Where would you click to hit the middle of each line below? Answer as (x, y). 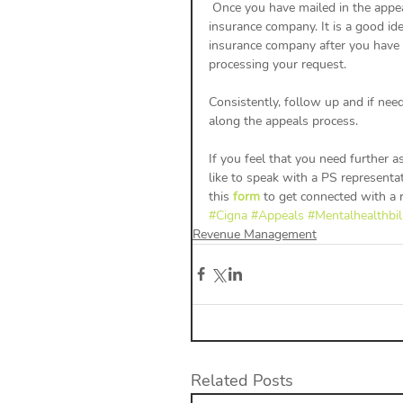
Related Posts (242, 380)
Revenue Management (255, 234)
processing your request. (279, 64)
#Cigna (228, 215)
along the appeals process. (285, 121)
